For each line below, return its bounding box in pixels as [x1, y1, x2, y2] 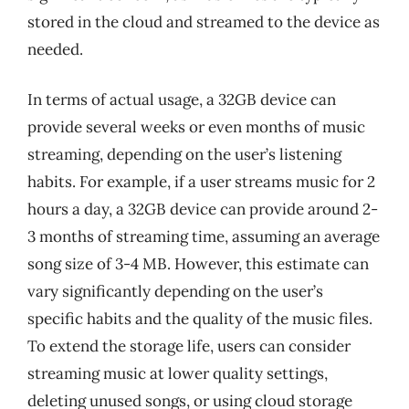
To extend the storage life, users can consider [27, 336, 351, 356]
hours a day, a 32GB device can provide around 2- [27, 199, 378, 219]
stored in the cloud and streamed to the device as [27, 11, 380, 32]
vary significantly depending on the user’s [27, 281, 323, 301]
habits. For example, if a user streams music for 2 [27, 172, 375, 192]
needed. [27, 38, 83, 59]
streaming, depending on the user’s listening [27, 144, 341, 164]
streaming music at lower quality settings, [27, 363, 328, 383]
